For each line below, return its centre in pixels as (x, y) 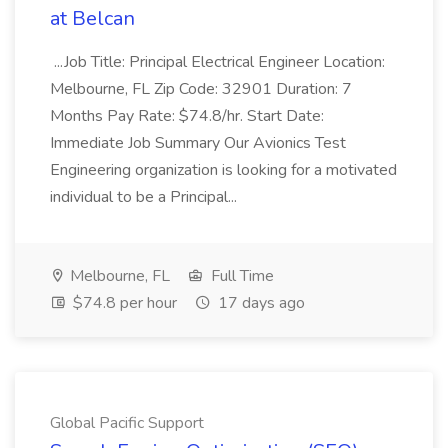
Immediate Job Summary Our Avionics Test (198, 143)
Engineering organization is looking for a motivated (223, 170)
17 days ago (259, 303)
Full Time (240, 276)
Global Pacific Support (127, 423)
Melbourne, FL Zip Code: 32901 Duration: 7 (201, 89)
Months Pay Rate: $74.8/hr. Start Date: (187, 116)
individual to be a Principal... (145, 197)
